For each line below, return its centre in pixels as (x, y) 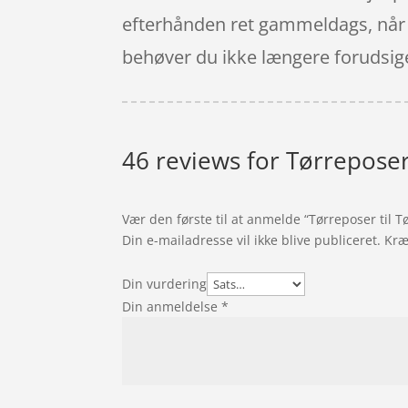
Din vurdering (165, 284)
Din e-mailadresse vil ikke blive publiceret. (252, 240)
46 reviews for (204, 161)
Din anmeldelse (172, 307)
